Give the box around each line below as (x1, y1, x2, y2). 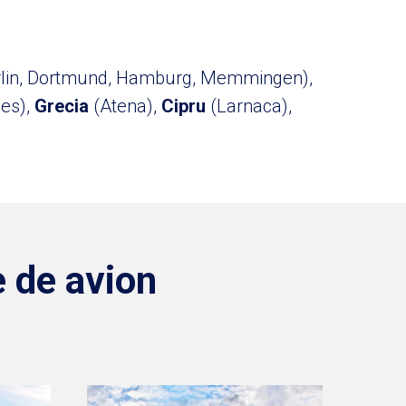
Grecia (34, 95, 93, 117)
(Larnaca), (209, 95, 292, 117)
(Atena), (92, 95, 161, 117)
